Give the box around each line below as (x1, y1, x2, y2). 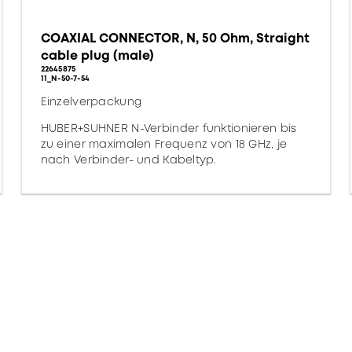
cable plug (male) (40, 46, 154, 64)
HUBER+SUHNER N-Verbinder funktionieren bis (40, 120, 297, 136)
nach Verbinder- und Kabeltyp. (40, 152, 217, 167)
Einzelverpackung (40, 93, 142, 109)
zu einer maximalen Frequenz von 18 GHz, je (40, 136, 288, 152)
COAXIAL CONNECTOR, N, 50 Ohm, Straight (40, 29, 310, 47)
